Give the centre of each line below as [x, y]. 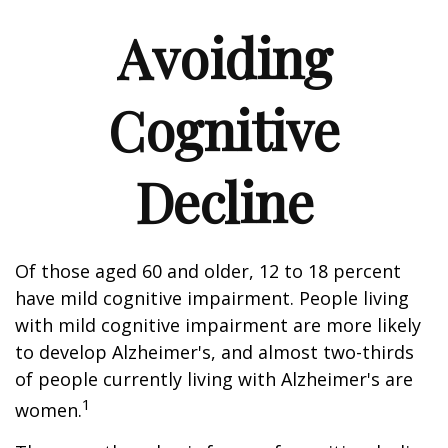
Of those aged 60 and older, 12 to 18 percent [208, 271]
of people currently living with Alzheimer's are [214, 379]
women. [48, 410]
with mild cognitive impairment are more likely [218, 325]
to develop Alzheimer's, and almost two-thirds [214, 352]
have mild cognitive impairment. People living [212, 298]
